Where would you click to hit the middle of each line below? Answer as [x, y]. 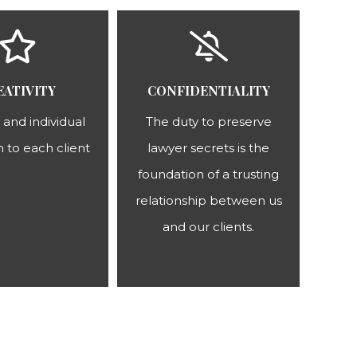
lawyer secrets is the [208, 148]
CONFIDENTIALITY [208, 90]
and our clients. [208, 227]
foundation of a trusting [208, 174]
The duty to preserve [208, 122]
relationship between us [208, 200]
